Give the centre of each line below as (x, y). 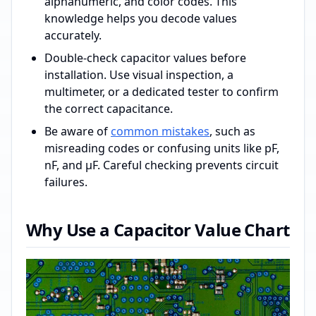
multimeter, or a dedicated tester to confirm (162, 91)
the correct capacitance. (109, 108)
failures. (66, 182)
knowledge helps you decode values (141, 18)
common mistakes (160, 131)
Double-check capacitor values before (145, 57)
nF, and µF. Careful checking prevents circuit (162, 165)
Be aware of (78, 131)
